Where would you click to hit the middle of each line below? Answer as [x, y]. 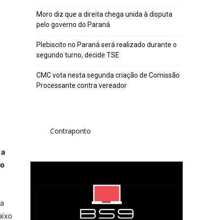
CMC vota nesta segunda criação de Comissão [108, 75]
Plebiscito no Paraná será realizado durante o [107, 45]
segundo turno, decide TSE [78, 55]
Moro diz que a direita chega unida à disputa [104, 14]
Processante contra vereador [82, 85]
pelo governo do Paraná [73, 25]
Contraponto [70, 131]
